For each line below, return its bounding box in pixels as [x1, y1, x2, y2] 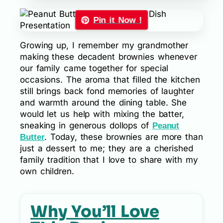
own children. [20, 166, 74, 177]
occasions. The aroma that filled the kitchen [20, 75, 200, 85]
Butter [20, 132, 45, 142]
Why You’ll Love [30, 202, 160, 222]
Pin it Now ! [93, 15, 142, 25]
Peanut [152, 121, 180, 131]
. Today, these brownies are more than [44, 132, 203, 142]
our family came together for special [20, 63, 169, 74]
